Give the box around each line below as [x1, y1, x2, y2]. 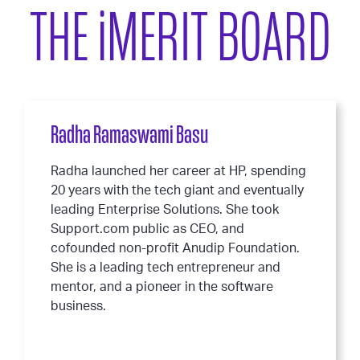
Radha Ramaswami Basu [51, 119, 208, 150]
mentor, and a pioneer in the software [51, 280, 273, 293]
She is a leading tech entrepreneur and [51, 261, 280, 274]
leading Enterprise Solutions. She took [51, 203, 279, 216]
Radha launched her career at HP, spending [51, 165, 306, 178]
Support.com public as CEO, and [51, 223, 244, 235]
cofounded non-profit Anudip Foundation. [51, 242, 300, 255]
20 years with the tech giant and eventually [51, 184, 304, 197]
